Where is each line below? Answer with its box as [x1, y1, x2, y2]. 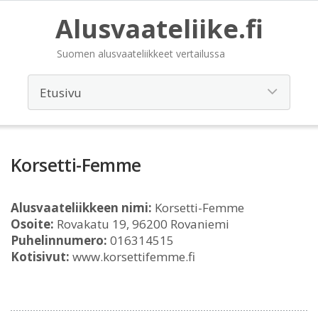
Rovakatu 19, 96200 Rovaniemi [54, 216, 229, 232]
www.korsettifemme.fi [70, 248, 195, 265]
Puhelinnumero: [11, 232, 107, 248]
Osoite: [11, 216, 54, 232]
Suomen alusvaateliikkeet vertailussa [56, 47, 225, 60]
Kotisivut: [11, 248, 70, 265]
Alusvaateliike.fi [55, 11, 263, 46]
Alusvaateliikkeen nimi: [11, 199, 152, 216]
